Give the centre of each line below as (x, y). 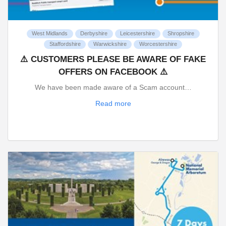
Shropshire (181, 34)
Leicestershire (137, 34)
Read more (113, 103)
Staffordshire (65, 44)
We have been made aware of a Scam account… (113, 88)
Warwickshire (110, 44)
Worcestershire (158, 44)
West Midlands (50, 34)
